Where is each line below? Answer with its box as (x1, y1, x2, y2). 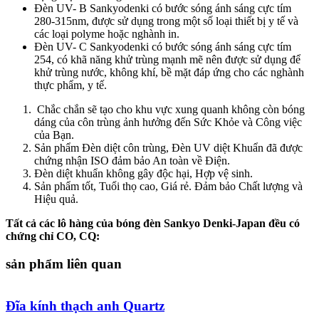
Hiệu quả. (34, 192, 78, 205)
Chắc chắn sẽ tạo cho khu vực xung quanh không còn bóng (34, 103, 305, 115)
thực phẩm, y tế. (34, 78, 107, 91)
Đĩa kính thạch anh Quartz (6, 298, 164, 313)
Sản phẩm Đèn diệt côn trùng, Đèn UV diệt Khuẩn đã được (34, 141, 303, 154)
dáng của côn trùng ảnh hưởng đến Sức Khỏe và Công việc (34, 115, 302, 128)
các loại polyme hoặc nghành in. (34, 27, 179, 40)
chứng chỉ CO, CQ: (6, 229, 100, 242)
